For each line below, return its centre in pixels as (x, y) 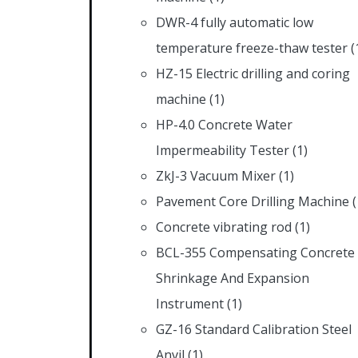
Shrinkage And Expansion (233, 278)
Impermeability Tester (223, 150)
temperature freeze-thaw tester (252, 48)
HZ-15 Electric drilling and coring (253, 73)
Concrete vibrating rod (224, 227)
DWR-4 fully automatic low (235, 22)
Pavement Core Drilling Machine (253, 201)
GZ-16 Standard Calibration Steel (254, 329)
